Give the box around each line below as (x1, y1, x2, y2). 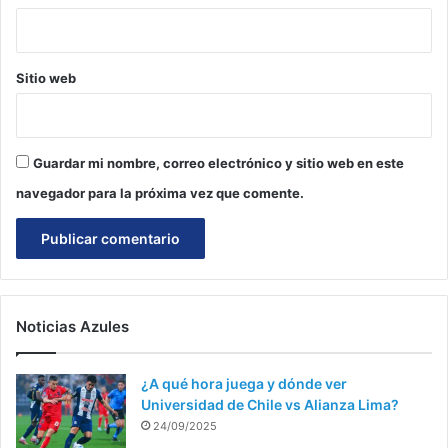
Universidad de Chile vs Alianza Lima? (141, 395, 399, 413)
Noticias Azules (16, 316, 129, 336)
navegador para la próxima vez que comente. (16, 184, 304, 201)
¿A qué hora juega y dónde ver (141, 374, 347, 392)
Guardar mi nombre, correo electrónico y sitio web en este (33, 154, 404, 171)
